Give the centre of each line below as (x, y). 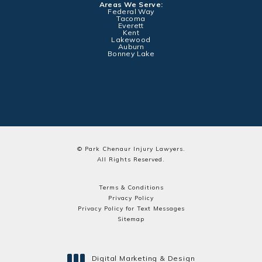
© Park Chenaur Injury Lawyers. (131, 149)
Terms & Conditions (131, 188)
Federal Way (131, 12)
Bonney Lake (131, 54)
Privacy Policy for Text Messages (131, 209)
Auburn (131, 47)
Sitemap (131, 219)
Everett (131, 26)
